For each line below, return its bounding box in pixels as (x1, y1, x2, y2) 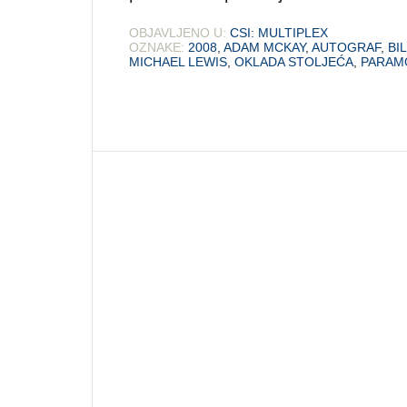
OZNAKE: (129, 39, 184, 55)
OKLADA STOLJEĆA (234, 54, 353, 69)
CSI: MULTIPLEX (230, 25, 328, 40)
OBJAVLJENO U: (129, 25, 226, 40)
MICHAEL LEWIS (129, 54, 227, 69)
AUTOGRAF (312, 39, 381, 55)
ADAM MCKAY (223, 39, 305, 55)
